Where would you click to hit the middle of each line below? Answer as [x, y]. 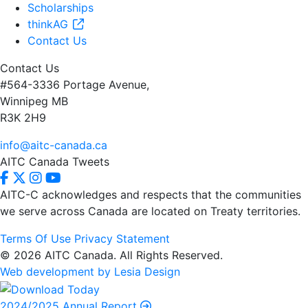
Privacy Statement [122, 238]
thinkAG [49, 24]
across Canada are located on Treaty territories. [175, 211]
